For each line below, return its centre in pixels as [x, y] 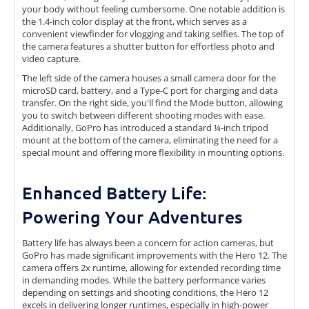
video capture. [51, 59]
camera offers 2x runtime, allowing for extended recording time [151, 268]
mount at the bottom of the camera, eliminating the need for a [150, 140]
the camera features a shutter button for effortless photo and [148, 47]
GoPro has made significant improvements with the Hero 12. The [154, 256]
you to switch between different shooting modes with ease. [143, 116]
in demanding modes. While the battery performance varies [144, 280]
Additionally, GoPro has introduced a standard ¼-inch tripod [145, 128]
